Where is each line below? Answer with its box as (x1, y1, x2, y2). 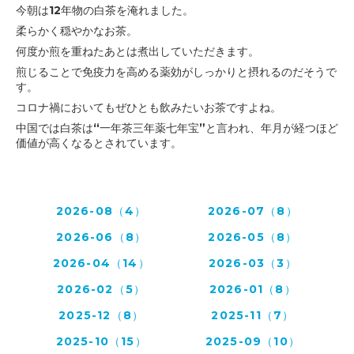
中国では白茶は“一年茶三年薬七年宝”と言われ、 (16, 121, 261, 136)
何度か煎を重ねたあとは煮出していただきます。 (16, 44, 259, 59)
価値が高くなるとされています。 (16, 136, 182, 151)
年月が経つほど (261, 121, 338, 136)
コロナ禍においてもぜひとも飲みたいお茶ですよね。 (16, 100, 281, 115)
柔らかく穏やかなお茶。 (16, 24, 137, 39)
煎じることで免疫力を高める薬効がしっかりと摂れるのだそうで (16, 65, 337, 80)
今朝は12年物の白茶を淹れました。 (16, 3, 194, 18)
